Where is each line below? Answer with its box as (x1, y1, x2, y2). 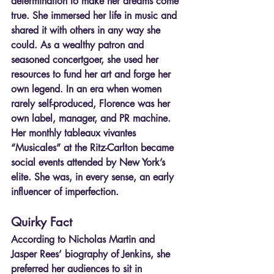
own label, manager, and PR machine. (11, 111, 174, 125)
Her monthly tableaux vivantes (11, 126, 139, 139)
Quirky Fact (11, 213, 72, 230)
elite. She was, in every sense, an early (11, 170, 177, 183)
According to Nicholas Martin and (11, 232, 158, 246)
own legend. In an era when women (11, 82, 165, 95)
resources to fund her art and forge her (11, 67, 174, 81)
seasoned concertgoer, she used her (11, 53, 161, 66)
